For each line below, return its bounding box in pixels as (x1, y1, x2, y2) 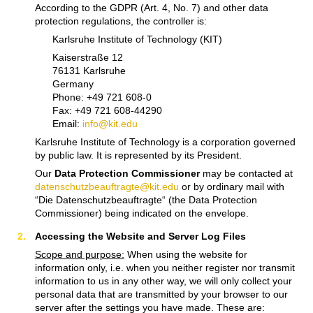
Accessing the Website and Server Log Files (34, 230, 246, 242)
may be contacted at (199, 167, 293, 179)
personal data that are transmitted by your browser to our (34, 288, 288, 300)
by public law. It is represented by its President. (34, 149, 242, 161)
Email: (52, 117, 82, 129)
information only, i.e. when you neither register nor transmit (34, 261, 295, 273)
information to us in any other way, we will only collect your (34, 275, 292, 286)
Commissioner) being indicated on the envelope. (34, 207, 249, 219)
